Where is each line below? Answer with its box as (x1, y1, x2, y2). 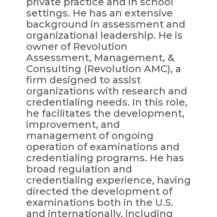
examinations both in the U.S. (26, 196, 173, 208)
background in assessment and (26, 18, 186, 30)
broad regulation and (26, 163, 132, 175)
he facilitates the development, (26, 107, 185, 119)
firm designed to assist (26, 74, 141, 86)
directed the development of (26, 185, 172, 197)
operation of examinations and (26, 140, 180, 153)
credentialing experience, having (26, 174, 191, 186)
